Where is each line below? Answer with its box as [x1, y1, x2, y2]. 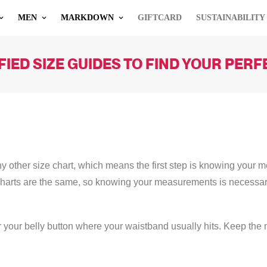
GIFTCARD [138, 13, 182, 22]
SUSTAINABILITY [196, 13, 266, 22]
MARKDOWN [61, 13, 114, 22]
